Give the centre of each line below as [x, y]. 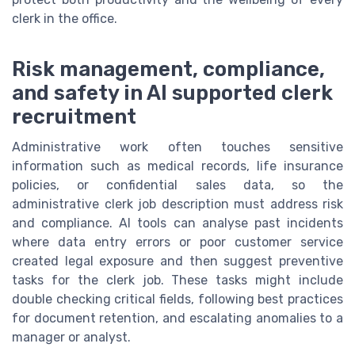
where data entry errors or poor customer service [177, 242]
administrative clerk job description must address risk [177, 204]
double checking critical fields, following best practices [177, 300]
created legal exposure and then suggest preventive [177, 261]
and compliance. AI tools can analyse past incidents [177, 223]
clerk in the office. [65, 19]
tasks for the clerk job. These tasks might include [177, 281]
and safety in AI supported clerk [172, 93]
